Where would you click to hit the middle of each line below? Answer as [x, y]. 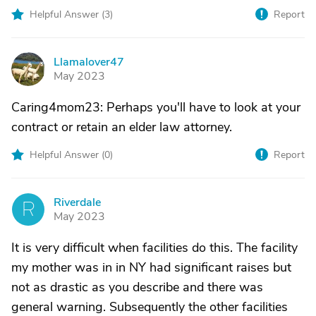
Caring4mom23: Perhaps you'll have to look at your [156, 107]
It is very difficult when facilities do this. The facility [154, 248]
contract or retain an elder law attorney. [122, 127]
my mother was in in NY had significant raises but [151, 267]
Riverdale [77, 202]
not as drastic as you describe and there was [137, 287]
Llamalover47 [89, 62]
